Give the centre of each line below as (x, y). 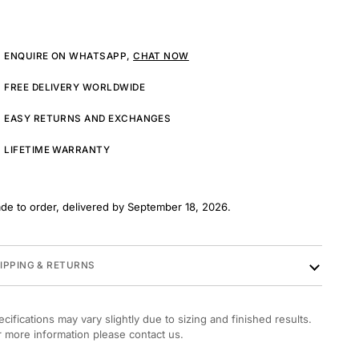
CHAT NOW (161, 56)
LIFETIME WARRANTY (57, 149)
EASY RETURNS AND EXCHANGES (88, 118)
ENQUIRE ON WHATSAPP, (69, 56)
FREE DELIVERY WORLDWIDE (75, 87)
